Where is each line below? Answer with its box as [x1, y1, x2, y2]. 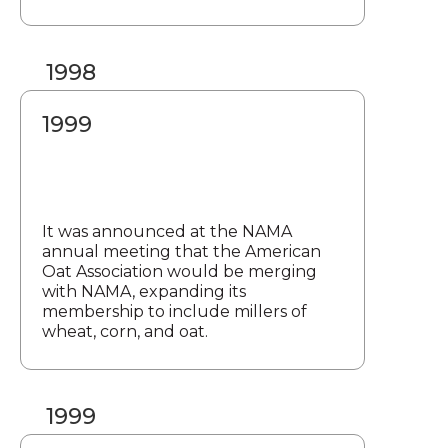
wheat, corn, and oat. [42, 322, 208, 342]
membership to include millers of [42, 302, 307, 322]
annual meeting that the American [42, 242, 321, 262]
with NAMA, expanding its [42, 282, 246, 302]
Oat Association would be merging [42, 262, 317, 282]
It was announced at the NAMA [42, 222, 292, 242]
